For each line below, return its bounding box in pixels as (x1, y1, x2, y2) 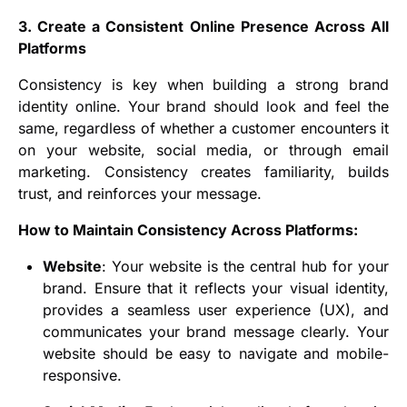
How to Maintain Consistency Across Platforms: (18, 221, 358, 240)
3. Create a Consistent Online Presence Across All (18, 17, 389, 36)
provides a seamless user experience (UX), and (43, 301, 389, 320)
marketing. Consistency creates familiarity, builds (18, 163, 389, 182)
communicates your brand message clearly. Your (43, 323, 389, 342)
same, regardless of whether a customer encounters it (18, 119, 389, 138)
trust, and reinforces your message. (18, 184, 262, 203)
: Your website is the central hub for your (102, 257, 389, 276)
